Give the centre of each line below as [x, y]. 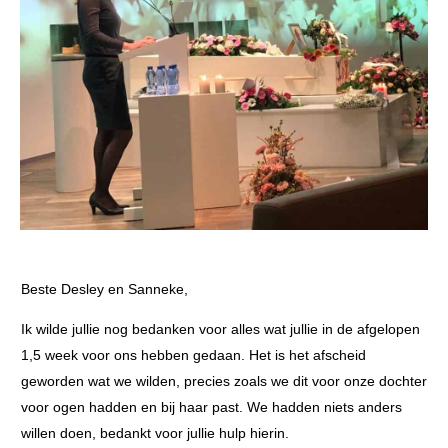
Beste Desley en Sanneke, [104, 288]
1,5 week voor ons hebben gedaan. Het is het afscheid [193, 355]
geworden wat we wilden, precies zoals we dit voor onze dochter [224, 381]
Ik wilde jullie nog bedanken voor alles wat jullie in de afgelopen [220, 329]
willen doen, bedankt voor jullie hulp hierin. [155, 433]
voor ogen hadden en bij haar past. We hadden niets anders [211, 407]
